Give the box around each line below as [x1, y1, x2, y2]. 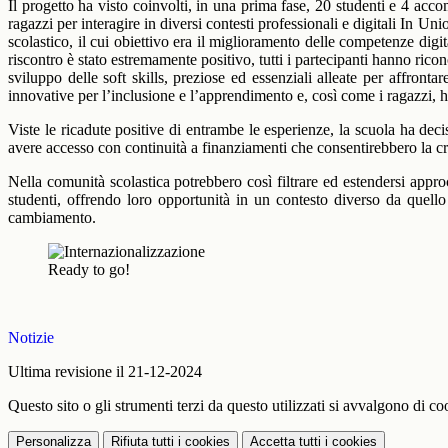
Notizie [8, 329, 54, 347]
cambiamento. [8, 209, 96, 227]
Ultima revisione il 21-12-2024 [8, 363, 202, 381]
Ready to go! [48, 261, 130, 279]
